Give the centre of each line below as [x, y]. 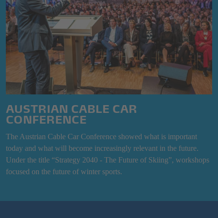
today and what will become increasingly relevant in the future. [102, 148]
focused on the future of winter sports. [64, 171]
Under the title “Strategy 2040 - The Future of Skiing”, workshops [108, 160]
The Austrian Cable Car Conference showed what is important [101, 136]
